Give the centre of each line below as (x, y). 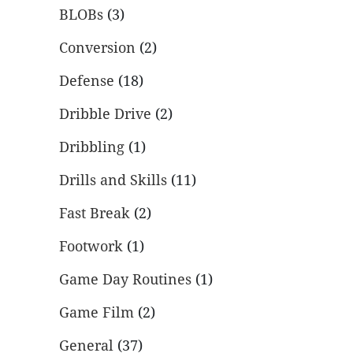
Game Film (97, 312)
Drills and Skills (113, 180)
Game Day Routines (125, 279)
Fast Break (95, 213)
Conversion (97, 47)
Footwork (91, 246)
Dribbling (92, 147)
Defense (87, 80)
